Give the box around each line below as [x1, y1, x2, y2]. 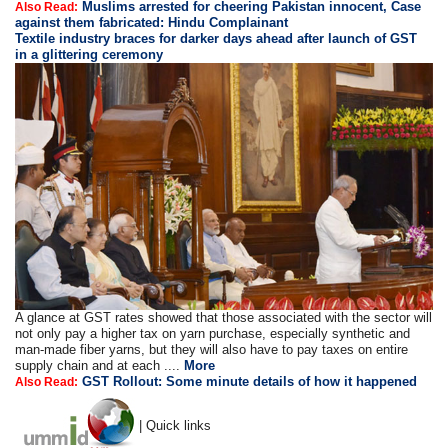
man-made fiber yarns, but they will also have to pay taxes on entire [15, 341, 409, 357]
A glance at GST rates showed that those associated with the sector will [15, 309, 433, 325]
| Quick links [139, 417, 212, 433]
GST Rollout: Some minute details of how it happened [82, 373, 418, 389]
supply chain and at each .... [15, 357, 185, 373]
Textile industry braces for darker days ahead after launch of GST [15, 31, 418, 47]
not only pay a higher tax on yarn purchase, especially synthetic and [15, 325, 411, 341]
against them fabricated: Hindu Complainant [15, 15, 289, 31]
